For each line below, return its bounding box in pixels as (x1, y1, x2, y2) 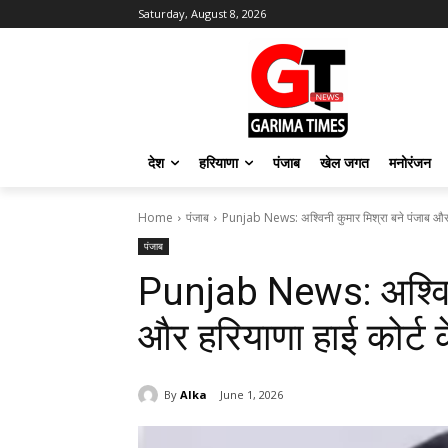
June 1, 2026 (220, 387, 283, 403)
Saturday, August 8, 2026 (138, 6, 266, 21)
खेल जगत (320, 153, 369, 172)
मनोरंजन (389, 153, 431, 172)
